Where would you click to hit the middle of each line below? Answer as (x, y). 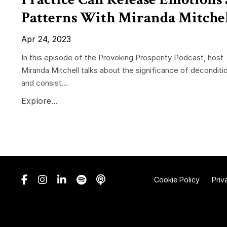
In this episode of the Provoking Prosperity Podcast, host (122, 58)
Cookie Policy (177, 180)
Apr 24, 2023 (46, 39)
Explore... (39, 101)
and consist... (45, 83)
